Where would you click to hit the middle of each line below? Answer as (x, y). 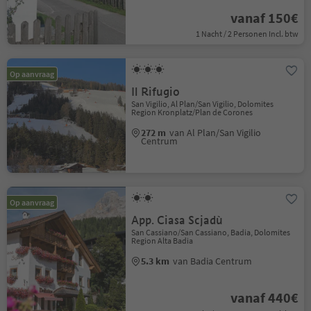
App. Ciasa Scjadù (177, 220)
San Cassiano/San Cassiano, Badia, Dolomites (211, 232)
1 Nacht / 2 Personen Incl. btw (247, 34)
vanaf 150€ (264, 18)
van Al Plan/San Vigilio (216, 133)
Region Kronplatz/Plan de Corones (192, 112)
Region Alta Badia (162, 241)
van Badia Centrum (213, 261)
